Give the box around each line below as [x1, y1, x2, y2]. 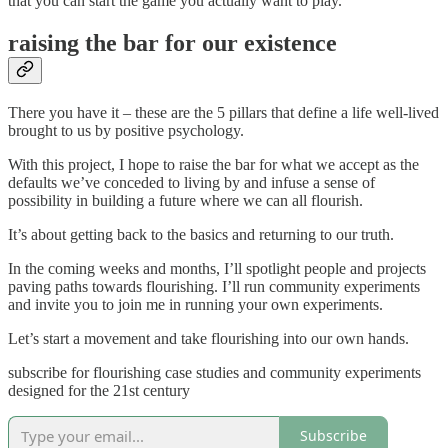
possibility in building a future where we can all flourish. [8, 191, 363, 209]
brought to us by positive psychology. [8, 121, 244, 139]
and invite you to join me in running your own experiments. [8, 295, 383, 313]
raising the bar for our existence [8, 30, 337, 57]
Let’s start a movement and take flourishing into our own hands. [8, 329, 409, 347]
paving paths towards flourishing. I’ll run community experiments [8, 277, 420, 295]
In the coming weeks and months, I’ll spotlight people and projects [8, 259, 426, 277]
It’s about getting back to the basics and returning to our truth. [8, 225, 394, 243]
